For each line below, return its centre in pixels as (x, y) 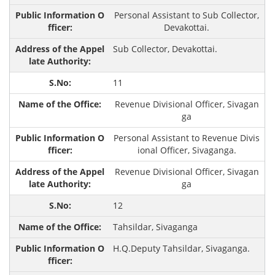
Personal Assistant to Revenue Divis (187, 138)
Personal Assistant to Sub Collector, (187, 15)
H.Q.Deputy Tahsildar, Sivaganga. (181, 249)
